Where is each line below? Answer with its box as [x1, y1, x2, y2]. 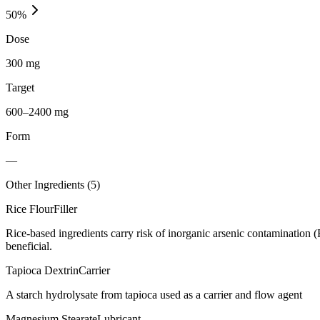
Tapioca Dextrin [6, 264, 79, 276]
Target [6, 81, 34, 94]
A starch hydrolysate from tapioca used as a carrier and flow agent [6, 288, 302, 301]
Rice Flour [6, 202, 54, 215]
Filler [54, 202, 77, 215]
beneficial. [6, 239, 52, 252]
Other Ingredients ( [6, 178, 91, 191]
